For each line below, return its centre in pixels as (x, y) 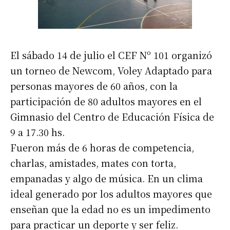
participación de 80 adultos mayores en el (106, 101)
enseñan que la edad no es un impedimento (110, 209)
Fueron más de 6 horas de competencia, (102, 148)
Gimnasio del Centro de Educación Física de (112, 117)
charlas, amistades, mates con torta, (93, 163)
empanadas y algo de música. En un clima (107, 178)
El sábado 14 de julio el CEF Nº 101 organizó (111, 55)
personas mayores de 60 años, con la (94, 86)
